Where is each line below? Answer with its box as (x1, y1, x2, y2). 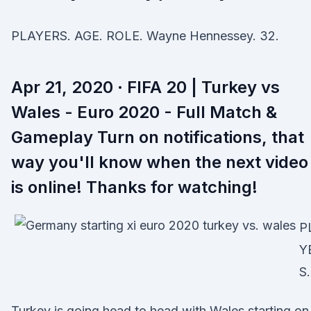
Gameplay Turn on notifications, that (11, 127, 304, 147)
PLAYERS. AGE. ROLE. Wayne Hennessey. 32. (11, 28, 279, 43)
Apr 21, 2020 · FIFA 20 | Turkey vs (11, 77, 280, 97)
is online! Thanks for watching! (11, 177, 258, 197)
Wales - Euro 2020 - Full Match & (11, 102, 277, 122)
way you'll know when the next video (11, 152, 308, 172)
